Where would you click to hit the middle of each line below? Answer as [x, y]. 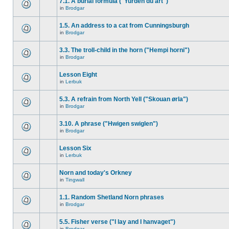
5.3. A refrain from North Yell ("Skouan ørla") [124, 99]
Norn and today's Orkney [96, 173]
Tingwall [75, 180]
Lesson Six [75, 148]
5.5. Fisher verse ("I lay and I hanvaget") [117, 222]
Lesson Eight [78, 75]
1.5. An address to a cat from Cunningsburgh [124, 26]
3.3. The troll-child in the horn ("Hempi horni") [124, 50]
